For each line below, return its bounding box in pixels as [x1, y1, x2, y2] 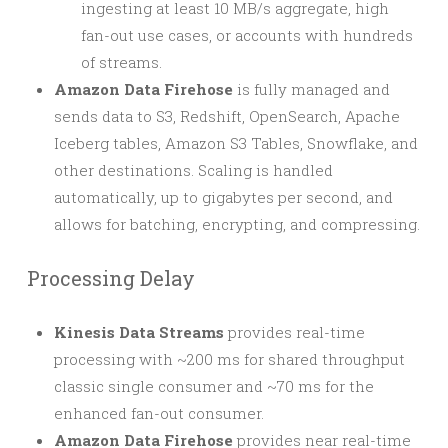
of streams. [81, 51, 162, 72]
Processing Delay [27, 264, 195, 291]
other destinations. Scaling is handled [54, 159, 333, 180]
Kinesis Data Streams [54, 321, 224, 342]
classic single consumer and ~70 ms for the [54, 375, 374, 396]
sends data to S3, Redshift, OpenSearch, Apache [54, 105, 400, 126]
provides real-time [224, 321, 365, 342]
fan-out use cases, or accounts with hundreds [81, 24, 413, 45]
